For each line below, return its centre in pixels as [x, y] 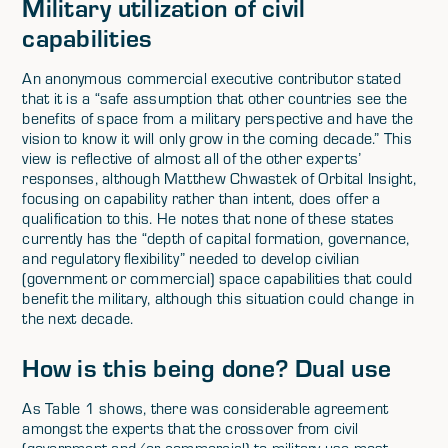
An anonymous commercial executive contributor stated [211, 78]
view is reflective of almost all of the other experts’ [192, 158]
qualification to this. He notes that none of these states [208, 218]
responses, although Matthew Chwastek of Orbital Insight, [219, 178]
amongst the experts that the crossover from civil [190, 428]
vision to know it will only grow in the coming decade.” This [217, 138]
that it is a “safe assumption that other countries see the [215, 98]
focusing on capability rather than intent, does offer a [201, 198]
